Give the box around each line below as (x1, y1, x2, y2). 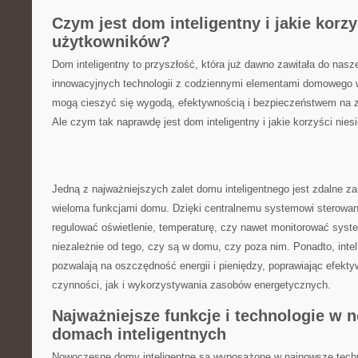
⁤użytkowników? (52, 33, 170, 50)
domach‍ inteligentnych (52, 325, 226, 343)
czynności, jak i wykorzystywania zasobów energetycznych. (52, 279, 331, 291)
